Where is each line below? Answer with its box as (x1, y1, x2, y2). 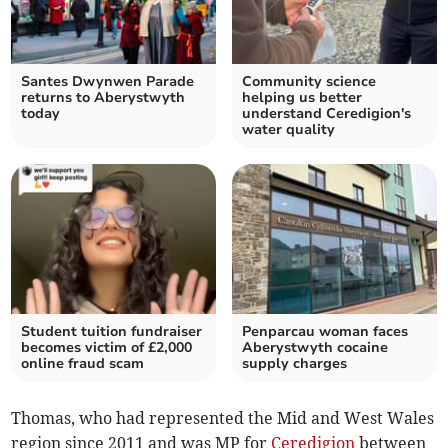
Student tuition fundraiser (21, 322, 203, 342)
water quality (242, 120, 335, 140)
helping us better (242, 88, 362, 108)
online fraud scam (21, 354, 145, 374)
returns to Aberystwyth (21, 88, 186, 108)
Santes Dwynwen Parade (21, 72, 195, 92)
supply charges (242, 354, 347, 374)
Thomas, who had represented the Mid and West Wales (11, 408, 435, 429)
